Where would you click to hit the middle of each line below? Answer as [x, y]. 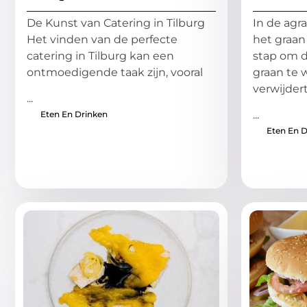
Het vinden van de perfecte [102, 39]
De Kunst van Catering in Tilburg [116, 23]
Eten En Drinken [74, 114]
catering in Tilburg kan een [100, 56]
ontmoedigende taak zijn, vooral [115, 72]
